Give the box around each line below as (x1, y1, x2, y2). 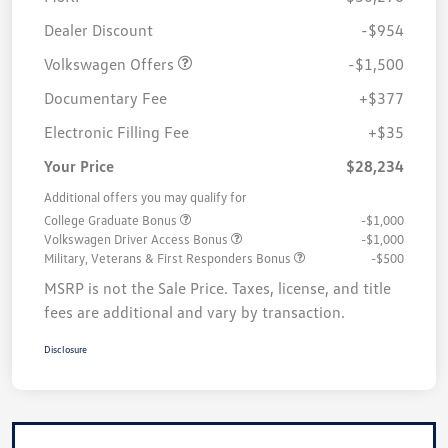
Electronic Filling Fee (44, 121, 189, 142)
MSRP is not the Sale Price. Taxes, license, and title (44, 277, 391, 298)
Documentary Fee (44, 87, 167, 108)
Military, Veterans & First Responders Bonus (44, 249, 294, 266)
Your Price (44, 155, 114, 176)
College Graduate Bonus (44, 211, 180, 228)
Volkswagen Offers (44, 53, 178, 74)
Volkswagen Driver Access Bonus (44, 230, 231, 247)
